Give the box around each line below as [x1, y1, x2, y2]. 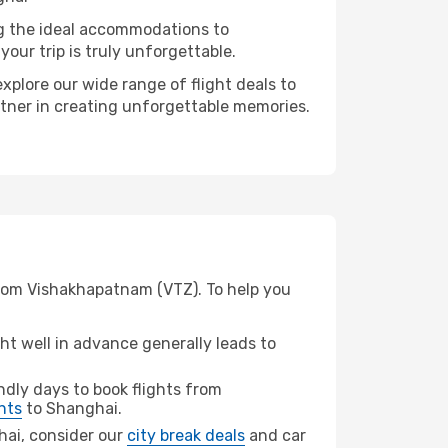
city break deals [127, 426, 245, 445]
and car [245, 426, 306, 445]
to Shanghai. [22, 399, 122, 418]
